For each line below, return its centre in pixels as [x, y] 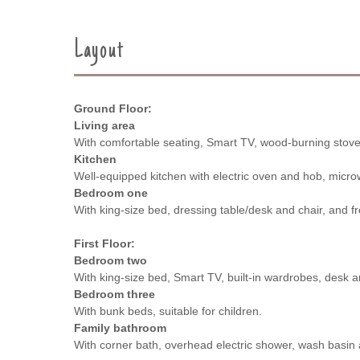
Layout [99, 51]
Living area [104, 125]
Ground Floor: [113, 108]
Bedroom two [110, 260]
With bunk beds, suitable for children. [168, 311]
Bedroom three [115, 294]
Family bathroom [120, 327]
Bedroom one [111, 192]
